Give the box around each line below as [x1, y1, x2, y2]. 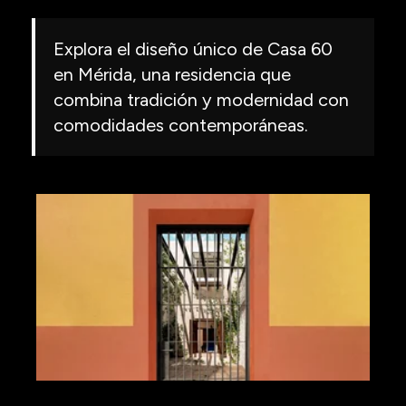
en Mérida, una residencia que [53, 63, 291, 85]
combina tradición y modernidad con [53, 88, 349, 111]
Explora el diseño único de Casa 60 [53, 37, 333, 60]
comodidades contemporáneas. [53, 113, 308, 136]
